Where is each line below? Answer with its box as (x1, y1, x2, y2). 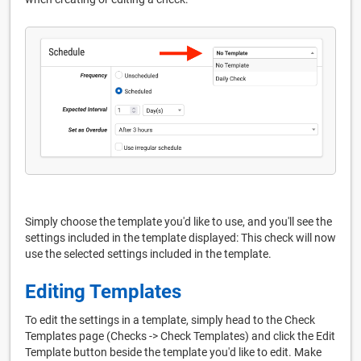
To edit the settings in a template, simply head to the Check (25, 313, 315, 326)
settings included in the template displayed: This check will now (25, 230, 336, 244)
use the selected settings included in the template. (25, 247, 272, 260)
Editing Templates (25, 280, 181, 303)
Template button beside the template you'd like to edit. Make (25, 345, 322, 359)
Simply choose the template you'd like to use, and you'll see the (25, 214, 332, 228)
